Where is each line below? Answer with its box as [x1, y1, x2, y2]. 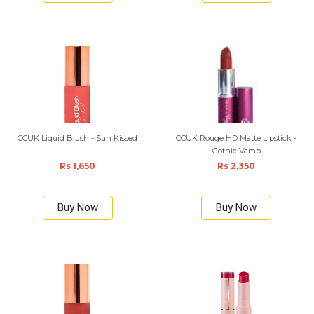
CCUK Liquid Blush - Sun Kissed [18, 133, 138, 143]
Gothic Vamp [212, 146, 261, 156]
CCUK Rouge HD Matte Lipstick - [176, 133, 297, 143]
